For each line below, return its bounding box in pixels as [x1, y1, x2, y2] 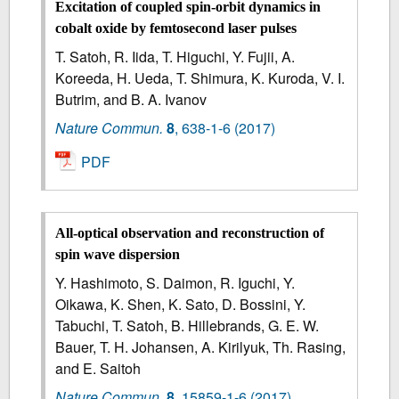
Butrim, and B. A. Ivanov [55, 88, 208, 110]
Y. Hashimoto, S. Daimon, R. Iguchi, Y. [55, 273, 296, 294]
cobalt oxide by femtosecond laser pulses [55, 20, 297, 36]
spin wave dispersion [55, 247, 181, 263]
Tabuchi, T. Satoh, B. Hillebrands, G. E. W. [55, 315, 320, 337]
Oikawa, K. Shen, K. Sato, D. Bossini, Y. [55, 294, 306, 315]
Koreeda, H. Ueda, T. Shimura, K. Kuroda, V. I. [55, 67, 346, 88]
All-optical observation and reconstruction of [55, 225, 325, 241]
